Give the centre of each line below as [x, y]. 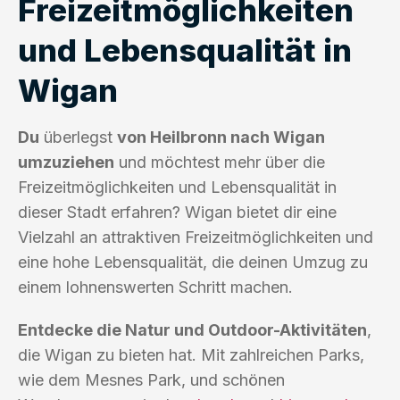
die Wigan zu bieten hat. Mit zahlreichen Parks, [191, 354]
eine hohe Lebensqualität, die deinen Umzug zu [193, 262]
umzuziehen [66, 162]
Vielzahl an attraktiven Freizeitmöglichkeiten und [196, 237]
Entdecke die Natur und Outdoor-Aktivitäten [192, 329]
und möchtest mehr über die [220, 162]
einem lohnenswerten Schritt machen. [155, 287]
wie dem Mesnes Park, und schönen [151, 379]
